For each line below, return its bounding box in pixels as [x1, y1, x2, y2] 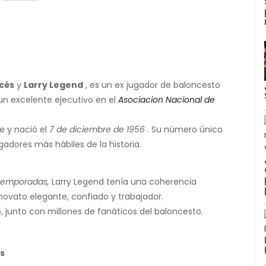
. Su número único [145, 123, 223, 136]
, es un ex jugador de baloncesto [83, 79, 220, 91]
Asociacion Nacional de [118, 94, 215, 106]
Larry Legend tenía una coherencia [49, 176, 197, 188]
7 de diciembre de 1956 [49, 123, 145, 136]
